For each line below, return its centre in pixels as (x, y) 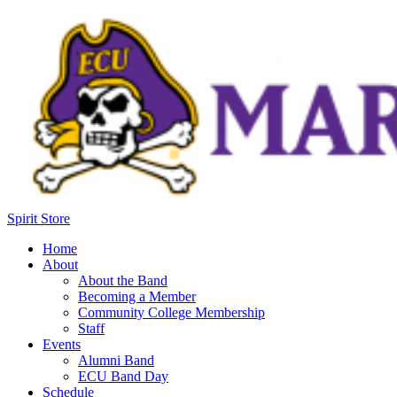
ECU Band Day (123, 376)
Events (62, 344)
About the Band (123, 280)
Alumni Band (116, 360)
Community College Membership (171, 312)
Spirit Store (39, 218)
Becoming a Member (137, 296)
